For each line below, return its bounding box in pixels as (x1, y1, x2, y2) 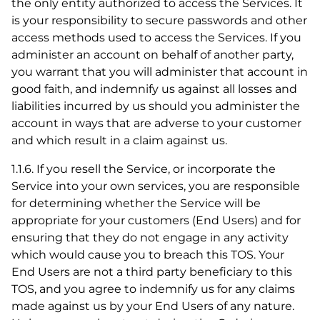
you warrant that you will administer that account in (11, 65, 308, 79)
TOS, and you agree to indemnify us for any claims (11, 282, 295, 296)
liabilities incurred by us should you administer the (11, 99, 300, 113)
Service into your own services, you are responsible (11, 179, 300, 193)
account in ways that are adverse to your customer (11, 116, 301, 130)
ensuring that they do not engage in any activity (11, 231, 289, 244)
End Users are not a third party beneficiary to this (11, 265, 292, 279)
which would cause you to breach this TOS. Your (11, 248, 284, 261)
